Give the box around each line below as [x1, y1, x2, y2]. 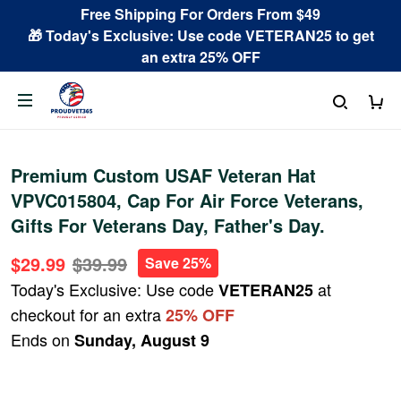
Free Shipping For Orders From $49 [81, 4, 320, 24]
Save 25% [145, 252, 211, 273]
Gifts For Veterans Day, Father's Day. [11, 212, 325, 238]
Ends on [11, 328, 74, 351]
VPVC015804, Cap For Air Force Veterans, [11, 187, 363, 213]
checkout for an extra [11, 303, 166, 326]
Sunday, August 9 [74, 328, 209, 352]
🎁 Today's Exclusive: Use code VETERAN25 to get [27, 25, 374, 46]
